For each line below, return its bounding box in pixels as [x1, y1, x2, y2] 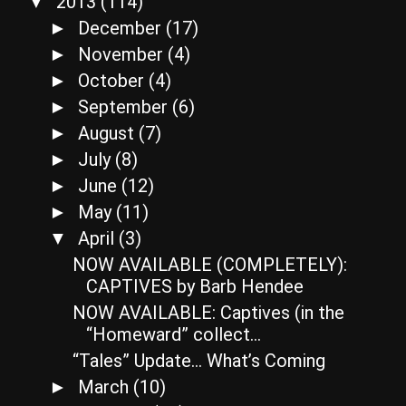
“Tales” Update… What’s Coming [72, 349, 325, 372]
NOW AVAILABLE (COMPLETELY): [72, 253, 347, 275]
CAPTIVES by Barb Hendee [86, 275, 304, 297]
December [78, 16, 166, 39]
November [78, 43, 168, 65]
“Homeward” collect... [86, 323, 261, 345]
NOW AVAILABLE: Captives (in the [72, 301, 344, 324]
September [78, 95, 172, 118]
